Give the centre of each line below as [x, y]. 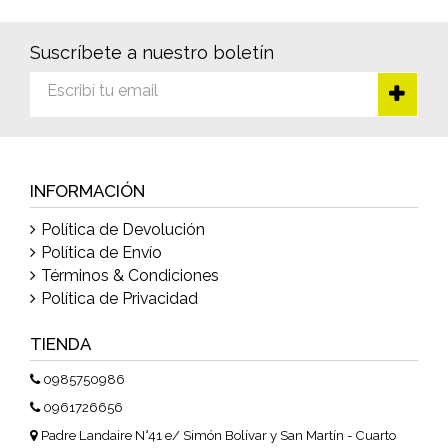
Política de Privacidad [119, 298]
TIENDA [60, 343]
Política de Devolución [123, 229]
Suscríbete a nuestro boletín [152, 52]
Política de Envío [101, 252]
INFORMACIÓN [87, 190]
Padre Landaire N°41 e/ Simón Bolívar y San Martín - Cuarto [218, 435]
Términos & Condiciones [130, 275]
